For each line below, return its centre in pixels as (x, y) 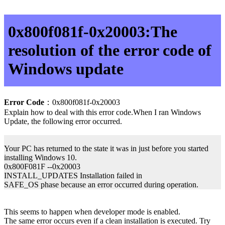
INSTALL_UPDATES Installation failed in (73, 175)
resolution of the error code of (110, 50)
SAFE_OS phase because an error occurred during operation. (101, 184)
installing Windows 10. (40, 157)
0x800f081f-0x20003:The (93, 32)
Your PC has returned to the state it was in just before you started (106, 148)
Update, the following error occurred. (63, 121)
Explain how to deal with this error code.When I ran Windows (102, 112)
